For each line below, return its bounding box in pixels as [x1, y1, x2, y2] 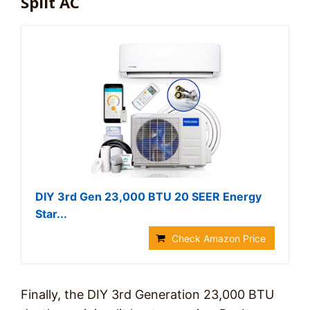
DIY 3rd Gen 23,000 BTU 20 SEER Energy [35, 190, 262, 203]
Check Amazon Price [172, 232, 266, 244]
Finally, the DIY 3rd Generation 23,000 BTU [21, 287, 274, 302]
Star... [35, 207, 67, 221]
